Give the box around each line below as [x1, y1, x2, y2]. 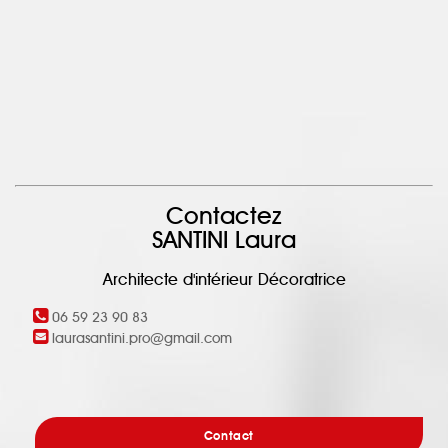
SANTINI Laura [152, 229, 296, 253]
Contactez [166, 205, 282, 229]
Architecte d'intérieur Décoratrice [102, 272, 346, 288]
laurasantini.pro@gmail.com [52, 332, 232, 346]
